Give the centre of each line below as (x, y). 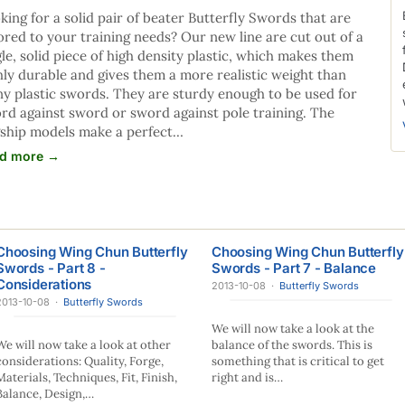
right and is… (247, 377)
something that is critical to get (298, 361)
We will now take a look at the (293, 329)
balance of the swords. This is (292, 345)
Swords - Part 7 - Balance (294, 268)
